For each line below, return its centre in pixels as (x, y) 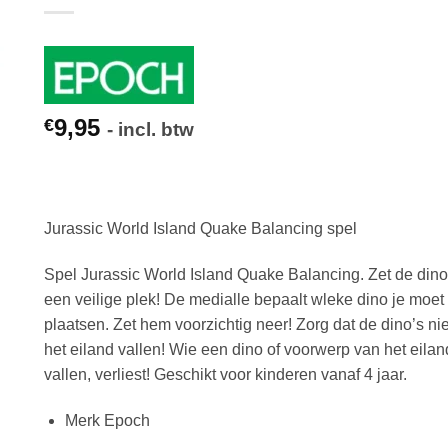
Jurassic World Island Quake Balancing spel (200, 228)
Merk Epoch (107, 420)
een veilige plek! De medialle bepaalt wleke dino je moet (244, 299)
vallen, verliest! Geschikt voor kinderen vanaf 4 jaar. (225, 374)
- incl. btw (150, 129)
